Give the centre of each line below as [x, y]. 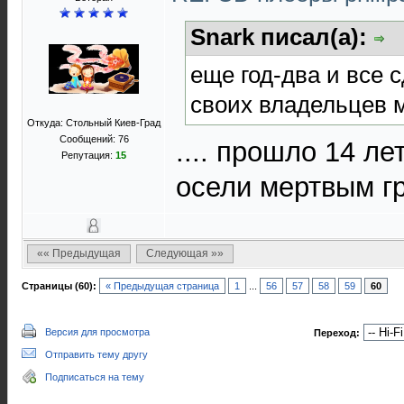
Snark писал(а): [282, 37]
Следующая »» [185, 253]
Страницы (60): [59, 286]
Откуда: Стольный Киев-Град [94, 123]
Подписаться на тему [95, 377]
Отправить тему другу [96, 354]
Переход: [337, 333]
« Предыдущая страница [162, 286]
